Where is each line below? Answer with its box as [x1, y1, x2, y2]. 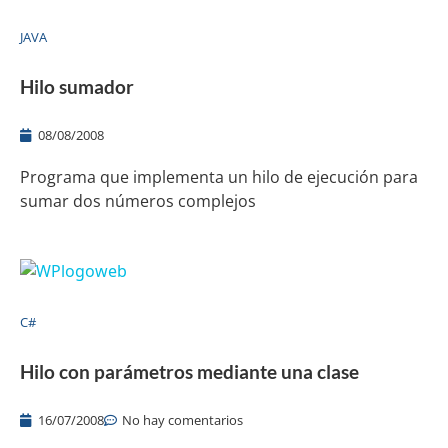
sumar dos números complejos [20, 189, 256, 212]
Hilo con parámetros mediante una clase [20, 360, 359, 384]
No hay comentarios [122, 411, 243, 430]
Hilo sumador [20, 74, 134, 98]
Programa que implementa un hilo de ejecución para [20, 165, 418, 188]
